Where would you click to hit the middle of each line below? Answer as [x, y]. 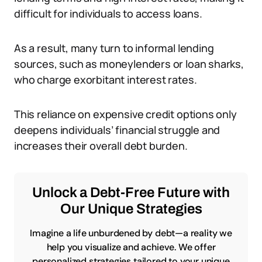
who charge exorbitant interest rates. [106, 80]
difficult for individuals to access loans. [108, 13]
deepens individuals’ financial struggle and [117, 130]
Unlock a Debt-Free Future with [131, 192]
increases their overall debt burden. [101, 146]
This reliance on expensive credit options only [125, 114]
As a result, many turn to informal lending [114, 48]
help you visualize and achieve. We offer [131, 247]
